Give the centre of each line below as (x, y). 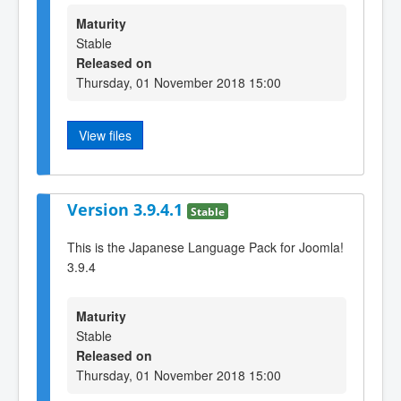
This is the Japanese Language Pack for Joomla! (205, 247)
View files (105, 136)
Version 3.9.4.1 (127, 209)
